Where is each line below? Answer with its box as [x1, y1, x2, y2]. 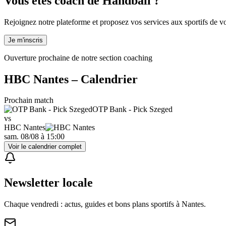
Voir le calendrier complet [8, 143, 82, 151]
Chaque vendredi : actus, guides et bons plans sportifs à [4, 200, 182, 209]
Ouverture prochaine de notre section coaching [4, 53, 152, 62]
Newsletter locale [4, 176, 93, 190]
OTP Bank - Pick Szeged [92, 105, 173, 114]
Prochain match [4, 96, 53, 105]
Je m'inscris [8, 36, 43, 44]
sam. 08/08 [4, 132, 39, 141]
